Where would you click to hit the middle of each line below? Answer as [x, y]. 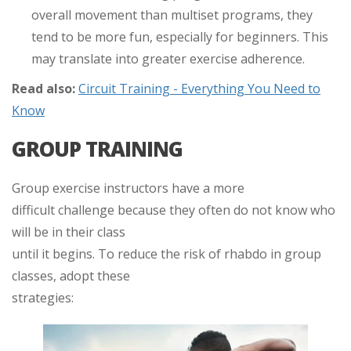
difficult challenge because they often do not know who [174, 210]
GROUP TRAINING [97, 148]
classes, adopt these [71, 275]
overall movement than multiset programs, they [172, 14]
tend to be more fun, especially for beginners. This [180, 36]
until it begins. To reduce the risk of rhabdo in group [166, 253]
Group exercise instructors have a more [128, 188]
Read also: [43, 88]
